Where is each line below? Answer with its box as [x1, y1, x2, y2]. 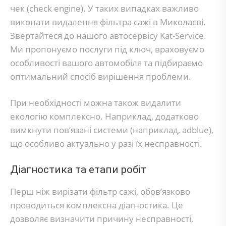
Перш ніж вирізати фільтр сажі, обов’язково [10, 185, 190, 197]
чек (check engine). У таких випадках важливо [10, 2, 199, 14]
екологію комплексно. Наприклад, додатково [10, 110, 199, 122]
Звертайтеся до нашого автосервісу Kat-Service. [10, 29, 206, 41]
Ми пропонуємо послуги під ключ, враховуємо [10, 43, 204, 55]
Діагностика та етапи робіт [10, 163, 146, 176]
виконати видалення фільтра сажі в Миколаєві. [10, 16, 206, 28]
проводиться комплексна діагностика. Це [10, 199, 183, 211]
